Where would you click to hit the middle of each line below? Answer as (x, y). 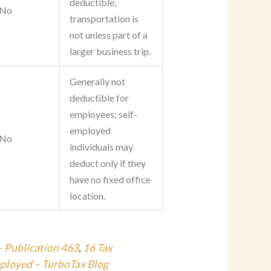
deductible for (99, 98)
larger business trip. (110, 51)
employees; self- (103, 114)
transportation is (104, 19)
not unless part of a (108, 35)
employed (90, 131)
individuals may (101, 147)
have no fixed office (110, 180)
